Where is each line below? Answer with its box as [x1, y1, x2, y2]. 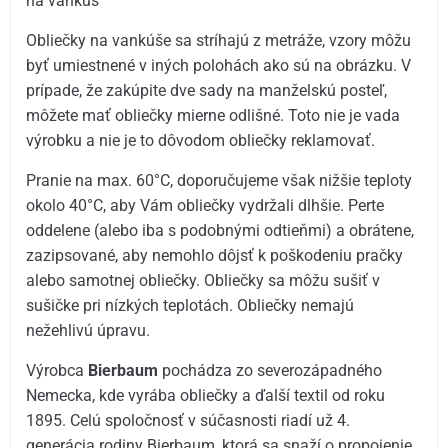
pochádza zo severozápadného [158, 361, 383, 381]
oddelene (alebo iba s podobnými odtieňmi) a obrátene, [26, 220, 415, 240]
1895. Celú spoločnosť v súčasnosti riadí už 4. [26, 411, 351, 431]
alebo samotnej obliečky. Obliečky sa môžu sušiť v [26, 270, 381, 290]
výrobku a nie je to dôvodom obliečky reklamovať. [26, 130, 376, 150]
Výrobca [26, 361, 89, 381]
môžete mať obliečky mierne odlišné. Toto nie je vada [26, 105, 401, 125]
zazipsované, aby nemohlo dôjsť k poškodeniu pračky [26, 245, 404, 265]
